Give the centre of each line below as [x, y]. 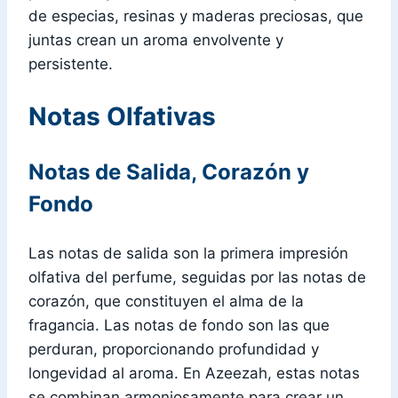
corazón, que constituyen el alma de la [166, 301]
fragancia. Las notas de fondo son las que [179, 325]
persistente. [71, 64]
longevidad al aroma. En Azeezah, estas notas [194, 373]
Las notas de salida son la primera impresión [188, 253]
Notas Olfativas [122, 116]
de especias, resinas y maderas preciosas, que [196, 16]
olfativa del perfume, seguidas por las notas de [197, 277]
